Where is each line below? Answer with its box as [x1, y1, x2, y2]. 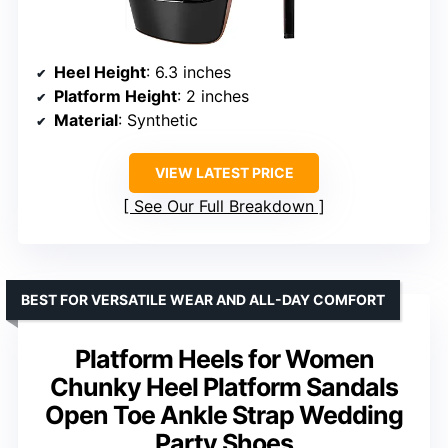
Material [54, 110, 118, 131]
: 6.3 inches [146, 62, 231, 83]
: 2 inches [177, 86, 249, 107]
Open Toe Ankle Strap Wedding [45, 400, 403, 431]
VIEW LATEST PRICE [154, 164, 294, 182]
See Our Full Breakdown [134, 196, 314, 217]
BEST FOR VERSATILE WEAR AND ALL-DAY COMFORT [21, 291, 385, 309]
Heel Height [54, 62, 146, 83]
